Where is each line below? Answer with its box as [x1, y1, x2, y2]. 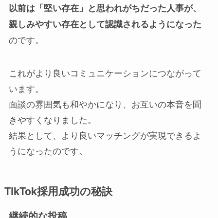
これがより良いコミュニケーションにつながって [8, 66, 201, 79]
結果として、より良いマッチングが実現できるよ [8, 128, 201, 141]
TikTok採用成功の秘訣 [4, 183, 112, 199]
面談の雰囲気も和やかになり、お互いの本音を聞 [8, 97, 201, 110]
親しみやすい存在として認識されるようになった [8, 17, 201, 30]
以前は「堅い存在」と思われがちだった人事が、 [8, 1, 201, 14]
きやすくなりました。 [8, 112, 96, 126]
